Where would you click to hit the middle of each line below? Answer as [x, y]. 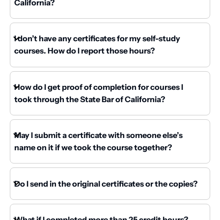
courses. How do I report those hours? [84, 51]
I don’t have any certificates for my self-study [97, 39]
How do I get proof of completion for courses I [99, 87]
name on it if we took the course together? [93, 148]
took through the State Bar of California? [90, 99]
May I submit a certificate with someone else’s [98, 135]
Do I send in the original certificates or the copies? [106, 183]
